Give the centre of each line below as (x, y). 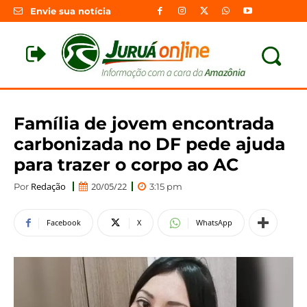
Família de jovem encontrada (144, 123)
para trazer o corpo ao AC (126, 164)
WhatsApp (214, 223)
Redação (48, 186)
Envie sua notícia (71, 11)
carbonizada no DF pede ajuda (149, 144)
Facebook (64, 223)
